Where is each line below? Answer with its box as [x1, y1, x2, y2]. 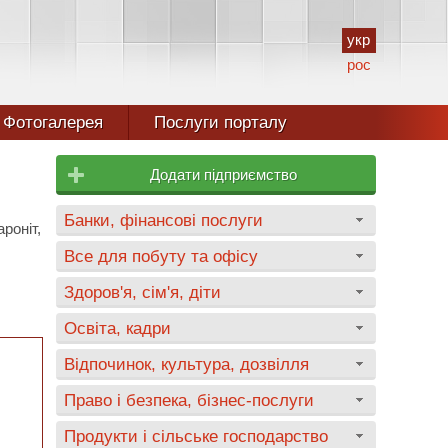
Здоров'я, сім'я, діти [64, 283, 221, 301]
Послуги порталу [153, 113, 287, 132]
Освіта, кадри [64, 319, 171, 337]
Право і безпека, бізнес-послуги [64, 391, 314, 409]
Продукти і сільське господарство [64, 427, 328, 445]
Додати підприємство [150, 166, 297, 183]
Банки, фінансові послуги [64, 211, 263, 229]
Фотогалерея [2, 113, 103, 132]
